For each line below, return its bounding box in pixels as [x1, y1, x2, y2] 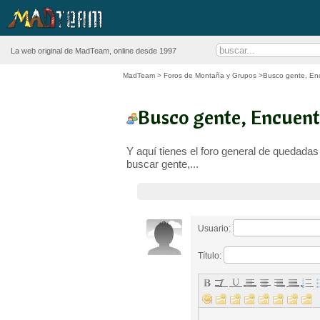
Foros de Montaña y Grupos [164, 71, 256, 79]
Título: [198, 250, 224, 261]
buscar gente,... [126, 158, 199, 170]
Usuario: [198, 223, 233, 234]
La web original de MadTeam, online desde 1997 [11, 46, 176, 55]
